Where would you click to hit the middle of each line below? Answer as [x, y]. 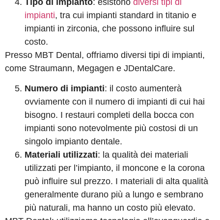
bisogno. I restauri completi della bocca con [109, 115]
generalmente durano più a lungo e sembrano [114, 195]
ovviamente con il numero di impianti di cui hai [115, 102]
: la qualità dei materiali [143, 155]
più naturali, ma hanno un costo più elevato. [110, 208]
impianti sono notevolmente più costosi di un [111, 128]
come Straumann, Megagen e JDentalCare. [90, 68]
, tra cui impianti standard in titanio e [126, 15]
